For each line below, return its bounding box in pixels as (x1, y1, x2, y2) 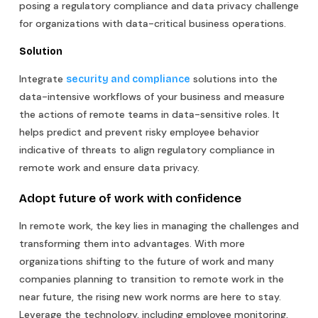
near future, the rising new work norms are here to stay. (19, 290, 281, 303)
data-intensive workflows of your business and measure (19, 89, 285, 103)
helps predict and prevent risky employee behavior (19, 125, 259, 138)
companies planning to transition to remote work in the (19, 272, 284, 285)
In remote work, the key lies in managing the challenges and (19, 219, 299, 232)
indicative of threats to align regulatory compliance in (19, 143, 275, 156)
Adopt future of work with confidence (19, 190, 241, 206)
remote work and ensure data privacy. (19, 160, 199, 174)
